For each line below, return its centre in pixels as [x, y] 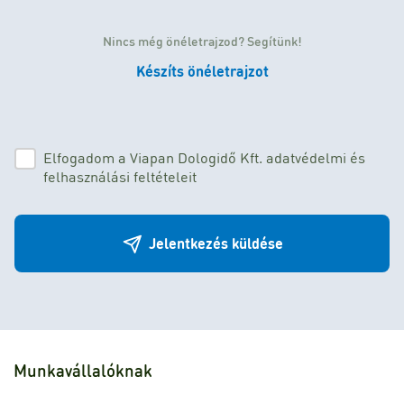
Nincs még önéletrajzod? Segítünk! [202, 40]
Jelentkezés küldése [216, 243]
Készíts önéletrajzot [202, 70]
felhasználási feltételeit [120, 176]
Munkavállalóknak [83, 370]
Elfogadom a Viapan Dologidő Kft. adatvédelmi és [204, 157]
